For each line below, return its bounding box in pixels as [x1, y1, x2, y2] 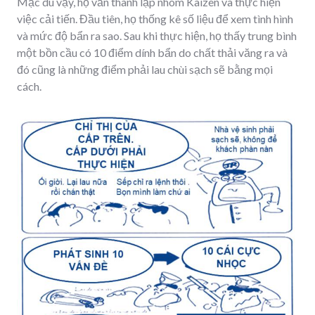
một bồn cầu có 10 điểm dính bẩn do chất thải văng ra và [17, 45, 288, 59]
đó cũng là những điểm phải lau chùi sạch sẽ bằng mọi [17, 62, 273, 76]
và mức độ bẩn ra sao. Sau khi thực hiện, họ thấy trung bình [17, 28, 297, 42]
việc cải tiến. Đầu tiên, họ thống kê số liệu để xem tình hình [17, 11, 293, 25]
